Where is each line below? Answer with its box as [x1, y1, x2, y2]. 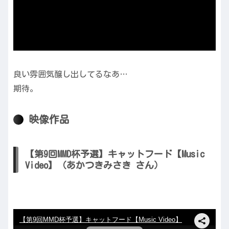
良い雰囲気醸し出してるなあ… [13, 70, 128, 78]
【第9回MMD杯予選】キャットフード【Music [25, 149, 204, 159]
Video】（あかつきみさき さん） [25, 161, 163, 170]
